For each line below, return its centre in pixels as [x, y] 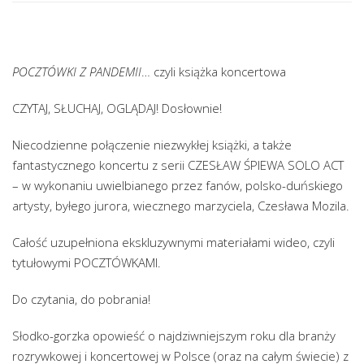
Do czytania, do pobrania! [81, 299]
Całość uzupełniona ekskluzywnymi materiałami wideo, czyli [173, 242]
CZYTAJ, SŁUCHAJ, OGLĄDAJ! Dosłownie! [117, 108]
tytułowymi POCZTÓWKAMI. [87, 262]
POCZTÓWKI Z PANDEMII [77, 71]
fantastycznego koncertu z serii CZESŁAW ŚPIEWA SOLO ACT [178, 165]
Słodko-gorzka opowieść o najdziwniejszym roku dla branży [174, 335]
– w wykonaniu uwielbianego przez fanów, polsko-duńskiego [178, 185]
